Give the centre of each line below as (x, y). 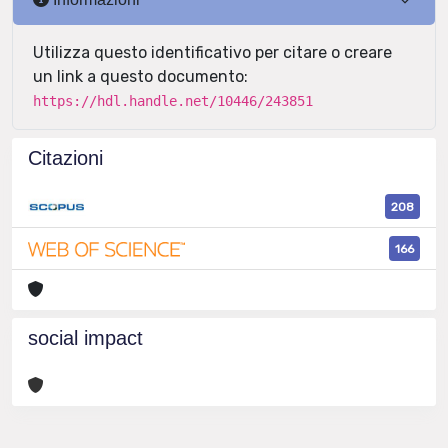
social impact (85, 338)
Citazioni (65, 158)
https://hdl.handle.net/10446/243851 (173, 101)
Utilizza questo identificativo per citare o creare (212, 52)
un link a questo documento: (140, 76)
